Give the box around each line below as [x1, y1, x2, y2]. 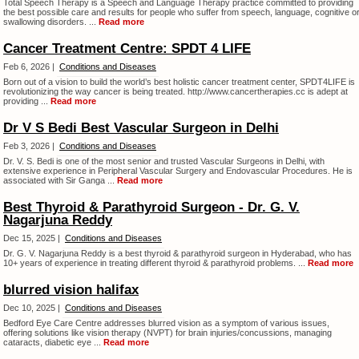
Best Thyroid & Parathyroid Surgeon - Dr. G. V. [3, 200, 300, 215]
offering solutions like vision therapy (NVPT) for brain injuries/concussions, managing [3, 328, 332, 337]
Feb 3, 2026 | [3, 141, 57, 151]
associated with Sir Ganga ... [3, 175, 117, 185]
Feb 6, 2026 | [3, 62, 57, 71]
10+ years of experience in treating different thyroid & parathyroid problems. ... [3, 258, 308, 268]
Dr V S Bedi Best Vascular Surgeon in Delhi [3, 120, 279, 135]
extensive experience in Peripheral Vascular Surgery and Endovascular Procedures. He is [3, 166, 353, 175]
